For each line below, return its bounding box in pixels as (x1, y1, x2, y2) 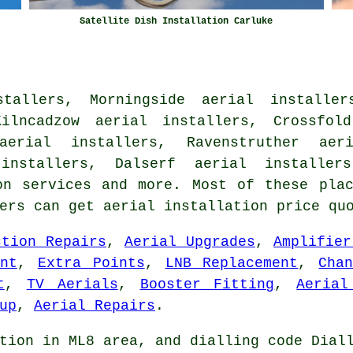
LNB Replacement (165, 255, 299, 271)
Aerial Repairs (34, 297, 155, 314)
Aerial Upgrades (124, 233, 255, 250)
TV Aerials (26, 276, 118, 292)
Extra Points (37, 255, 145, 271)
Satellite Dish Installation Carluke (80, 15, 273, 27)
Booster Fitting (139, 276, 275, 292)
